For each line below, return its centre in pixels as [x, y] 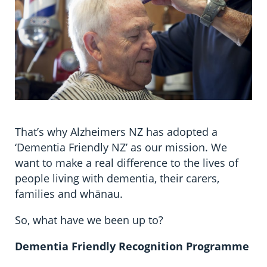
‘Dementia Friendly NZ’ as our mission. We [121, 147]
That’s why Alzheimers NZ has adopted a [117, 131]
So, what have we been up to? [89, 220]
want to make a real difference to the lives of [127, 162]
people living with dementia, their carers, [117, 178]
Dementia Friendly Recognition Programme [132, 246]
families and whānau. [69, 193]
